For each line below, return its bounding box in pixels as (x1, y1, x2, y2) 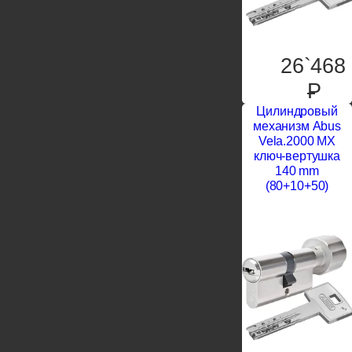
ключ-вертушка (254, 149, 340, 163)
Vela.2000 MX (258, 134, 336, 148)
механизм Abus (253, 119, 341, 134)
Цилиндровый (256, 104, 338, 119)
